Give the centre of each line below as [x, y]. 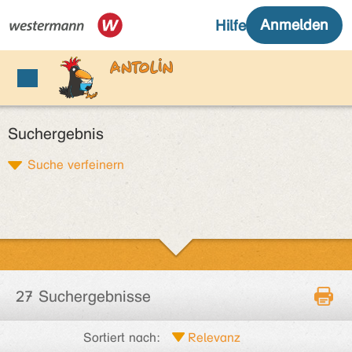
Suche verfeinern [76, 165]
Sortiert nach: [122, 337]
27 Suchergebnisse [83, 297]
